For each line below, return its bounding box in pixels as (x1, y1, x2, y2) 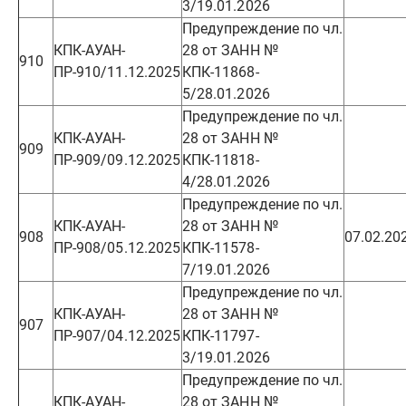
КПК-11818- (182, 151, 259, 169)
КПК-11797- (182, 327, 259, 344)
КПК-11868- (182, 63, 259, 81)
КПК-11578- (182, 239, 259, 256)
